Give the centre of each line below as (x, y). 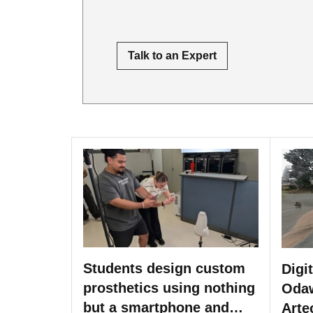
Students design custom (164, 269)
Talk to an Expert (172, 56)
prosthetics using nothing (169, 288)
